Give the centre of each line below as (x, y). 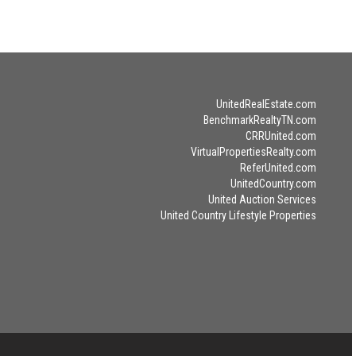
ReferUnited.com (278, 168)
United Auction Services (262, 199)
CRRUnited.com (281, 136)
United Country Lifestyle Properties (238, 215)
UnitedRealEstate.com (266, 104)
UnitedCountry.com (273, 184)
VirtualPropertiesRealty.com (253, 152)
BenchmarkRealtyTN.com (259, 120)
